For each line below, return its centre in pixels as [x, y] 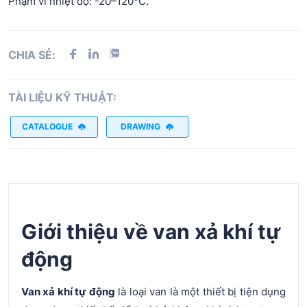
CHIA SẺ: [32, 54]
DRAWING [140, 127]
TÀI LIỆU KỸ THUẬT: [62, 97]
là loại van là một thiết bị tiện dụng [200, 291]
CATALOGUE [47, 127]
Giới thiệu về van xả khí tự [151, 231]
